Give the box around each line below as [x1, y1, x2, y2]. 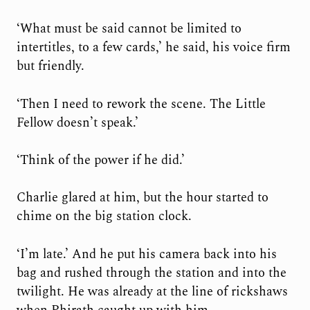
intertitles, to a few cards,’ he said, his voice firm [16, 38, 291, 57]
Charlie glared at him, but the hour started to [16, 188, 268, 208]
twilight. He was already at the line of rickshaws [16, 282, 288, 301]
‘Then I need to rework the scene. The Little [16, 94, 266, 113]
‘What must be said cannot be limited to [16, 19, 241, 39]
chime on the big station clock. [16, 207, 192, 226]
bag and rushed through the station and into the [16, 263, 286, 282]
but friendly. [16, 57, 84, 76]
